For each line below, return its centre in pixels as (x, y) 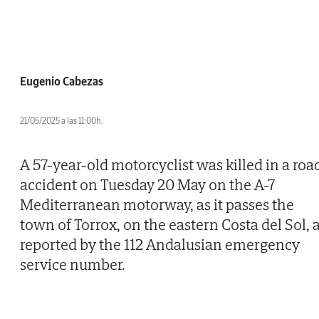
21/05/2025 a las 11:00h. (62, 121)
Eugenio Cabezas (62, 82)
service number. (73, 265)
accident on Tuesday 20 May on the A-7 (147, 185)
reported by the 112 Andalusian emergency (160, 245)
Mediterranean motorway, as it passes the (157, 205)
